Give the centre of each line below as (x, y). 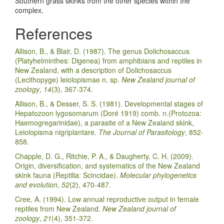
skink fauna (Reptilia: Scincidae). (67, 175)
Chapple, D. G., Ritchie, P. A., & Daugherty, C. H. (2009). (104, 156)
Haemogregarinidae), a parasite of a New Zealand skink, (104, 123)
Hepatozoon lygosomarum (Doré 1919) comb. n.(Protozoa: (108, 113)
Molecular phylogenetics (158, 175)
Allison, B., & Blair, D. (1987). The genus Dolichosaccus (102, 51)
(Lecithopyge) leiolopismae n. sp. (68, 80)
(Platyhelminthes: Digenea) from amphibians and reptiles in (108, 61)
